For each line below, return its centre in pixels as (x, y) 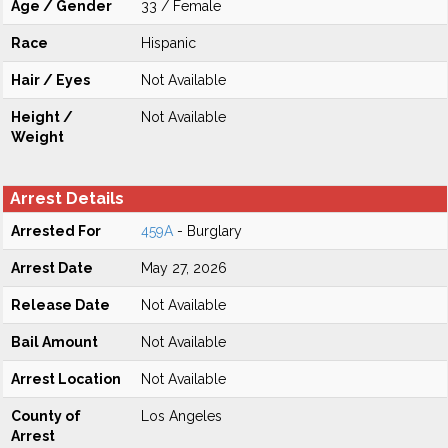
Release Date (60, 305)
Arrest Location (66, 379)
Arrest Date (52, 268)
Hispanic (168, 43)
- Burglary (207, 231)
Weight (37, 137)
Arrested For (56, 231)
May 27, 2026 (184, 268)
